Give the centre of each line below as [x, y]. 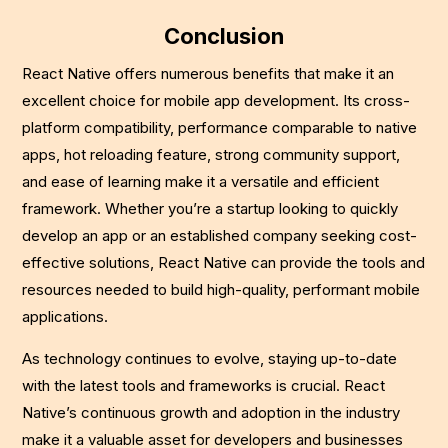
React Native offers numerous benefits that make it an [208, 74]
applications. [65, 317]
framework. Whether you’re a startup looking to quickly [210, 209]
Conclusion [224, 36]
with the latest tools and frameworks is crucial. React [204, 386]
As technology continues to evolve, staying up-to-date [210, 359]
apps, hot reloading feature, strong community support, [211, 155]
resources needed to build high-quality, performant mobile [221, 290]
